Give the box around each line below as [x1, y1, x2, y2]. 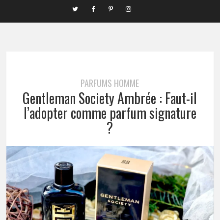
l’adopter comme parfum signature [23, 103, 196, 123]
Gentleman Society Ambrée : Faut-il [23, 88, 197, 108]
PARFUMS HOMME [81, 77, 139, 89]
